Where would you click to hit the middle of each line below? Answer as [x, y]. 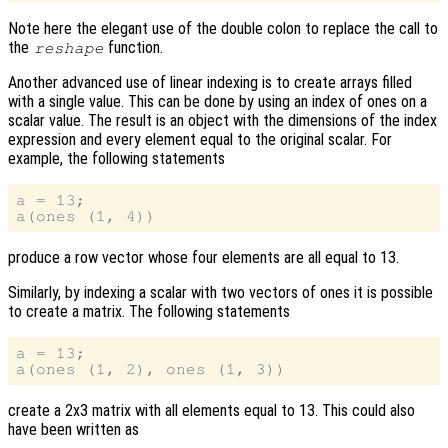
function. [134, 47]
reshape [68, 47]
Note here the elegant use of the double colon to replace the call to [223, 28]
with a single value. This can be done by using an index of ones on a [217, 101]
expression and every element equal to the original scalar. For [200, 139]
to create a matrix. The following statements [149, 311]
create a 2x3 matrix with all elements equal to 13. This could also [211, 410]
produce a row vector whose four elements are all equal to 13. [203, 257]
